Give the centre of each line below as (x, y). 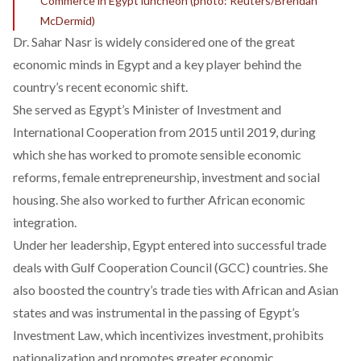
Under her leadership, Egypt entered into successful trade (170, 244)
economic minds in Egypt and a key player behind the (157, 64)
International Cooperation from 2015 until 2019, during (164, 131)
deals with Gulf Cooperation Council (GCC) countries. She (170, 267)
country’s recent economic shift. (100, 86)
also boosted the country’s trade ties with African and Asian (176, 289)
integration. (45, 222)
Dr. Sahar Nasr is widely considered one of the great (154, 41)
